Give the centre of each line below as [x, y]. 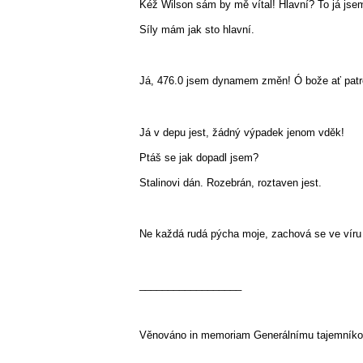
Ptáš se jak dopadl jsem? [201, 157]
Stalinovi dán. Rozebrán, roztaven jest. [231, 182]
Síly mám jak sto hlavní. [197, 29]
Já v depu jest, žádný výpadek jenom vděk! [242, 132]
